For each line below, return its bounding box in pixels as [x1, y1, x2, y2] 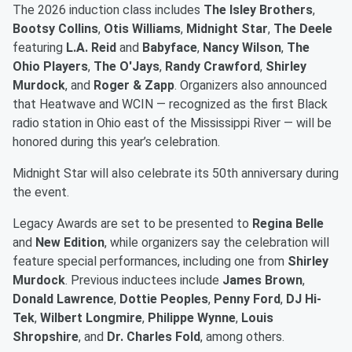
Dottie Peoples [119, 291, 208, 307]
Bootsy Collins [13, 21, 98, 37]
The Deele [273, 21, 332, 37]
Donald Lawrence [13, 291, 114, 307]
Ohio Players [13, 59, 88, 75]
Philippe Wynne [148, 310, 236, 326]
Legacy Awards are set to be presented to [13, 216, 252, 232]
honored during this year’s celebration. [13, 134, 220, 150]
